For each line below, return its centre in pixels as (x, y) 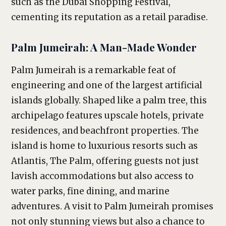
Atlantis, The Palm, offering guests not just (105, 161)
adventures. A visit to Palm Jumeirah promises (112, 206)
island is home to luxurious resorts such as (104, 146)
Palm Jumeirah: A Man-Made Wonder (104, 47)
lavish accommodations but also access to (102, 176)
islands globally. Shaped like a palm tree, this (109, 100)
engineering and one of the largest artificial (107, 85)
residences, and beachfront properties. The (105, 131)
